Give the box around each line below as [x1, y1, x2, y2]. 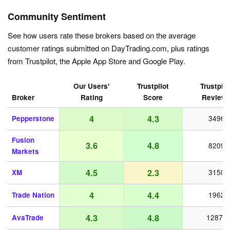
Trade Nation [12, 190, 54, 200]
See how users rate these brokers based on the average [8, 30, 196, 41]
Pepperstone [12, 113, 54, 124]
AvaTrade [12, 213, 44, 223]
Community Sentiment [8, 10, 106, 24]
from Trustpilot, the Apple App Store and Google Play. [8, 55, 185, 67]
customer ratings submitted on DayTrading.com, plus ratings [8, 43, 209, 54]
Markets [12, 146, 39, 157]
